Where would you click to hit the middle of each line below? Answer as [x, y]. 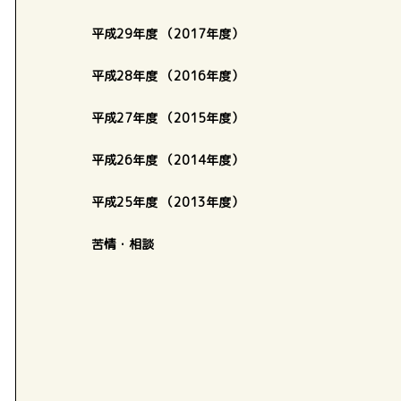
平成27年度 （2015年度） [167, 118]
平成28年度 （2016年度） [167, 76]
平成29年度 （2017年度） [174, 34]
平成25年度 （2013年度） [167, 202]
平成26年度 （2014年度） [167, 160]
